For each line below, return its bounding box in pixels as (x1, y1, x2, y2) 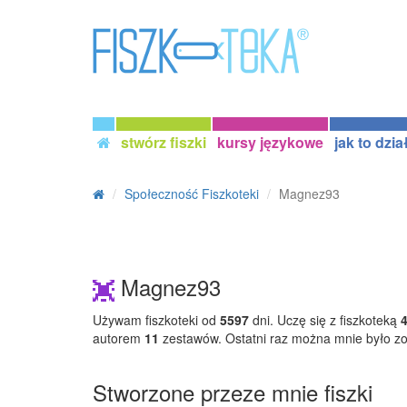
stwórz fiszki (121, 132, 206, 153)
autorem (93, 328, 144, 347)
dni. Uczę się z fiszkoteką (249, 310, 401, 329)
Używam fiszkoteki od (93, 310, 220, 329)
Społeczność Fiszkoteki (124, 184, 259, 203)
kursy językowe (217, 132, 323, 153)
